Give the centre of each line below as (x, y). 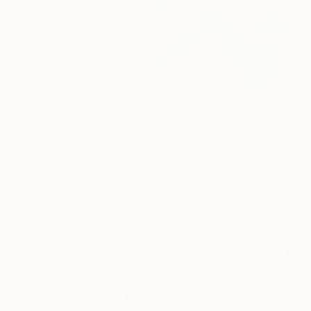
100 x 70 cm (157, 164)
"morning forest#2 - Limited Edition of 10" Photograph (290, 133)
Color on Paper (74, 164)
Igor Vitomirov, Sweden (92, 149)
